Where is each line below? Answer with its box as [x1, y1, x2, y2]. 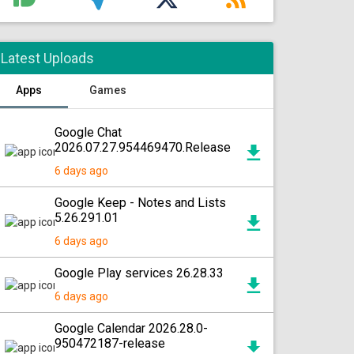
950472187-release [55, 336, 165, 351]
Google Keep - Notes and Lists [55, 195, 226, 210]
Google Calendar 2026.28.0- [55, 321, 208, 336]
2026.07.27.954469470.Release [55, 140, 231, 155]
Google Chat [55, 125, 122, 140]
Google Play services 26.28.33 [55, 265, 224, 281]
